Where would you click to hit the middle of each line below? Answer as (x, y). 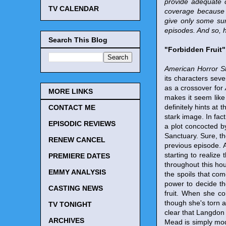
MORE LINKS (71, 92)
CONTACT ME (72, 108)
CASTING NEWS (76, 188)
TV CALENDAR (74, 9)
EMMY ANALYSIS (77, 172)
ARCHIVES (66, 221)
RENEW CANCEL (77, 140)
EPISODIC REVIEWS (82, 124)
